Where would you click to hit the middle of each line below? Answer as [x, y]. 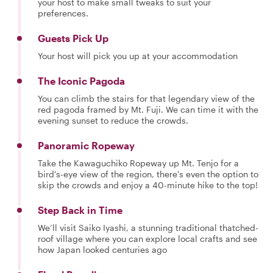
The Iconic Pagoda [81, 81]
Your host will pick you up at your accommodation [138, 56]
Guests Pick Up [73, 38]
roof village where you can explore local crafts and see [147, 239]
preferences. [63, 13]
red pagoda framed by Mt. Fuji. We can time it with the [148, 109]
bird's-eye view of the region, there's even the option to [148, 174]
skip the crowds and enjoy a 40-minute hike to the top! [148, 185]
